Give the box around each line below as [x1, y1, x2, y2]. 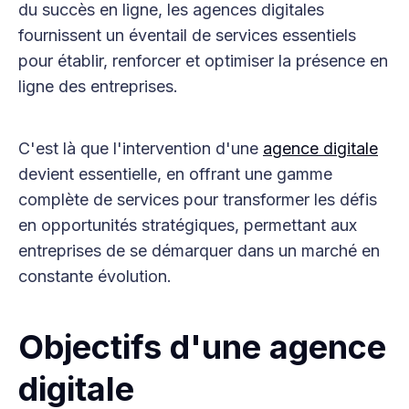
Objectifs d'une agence [18, 327, 386, 368]
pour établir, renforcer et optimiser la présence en [18, 51, 388, 71]
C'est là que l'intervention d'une [18, 139, 263, 159]
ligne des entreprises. [18, 77, 178, 97]
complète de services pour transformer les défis [18, 190, 377, 210]
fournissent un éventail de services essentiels [18, 26, 356, 46]
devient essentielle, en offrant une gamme [18, 164, 332, 184]
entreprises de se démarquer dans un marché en [18, 241, 380, 261]
